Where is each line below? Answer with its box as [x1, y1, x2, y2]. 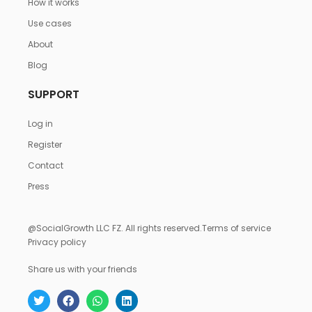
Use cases [28, 17, 72, 29]
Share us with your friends [28, 263, 137, 275]
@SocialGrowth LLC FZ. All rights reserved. [28, 221, 202, 234]
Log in [28, 117, 53, 130]
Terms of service [202, 221, 271, 234]
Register [28, 138, 62, 150]
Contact [28, 159, 63, 171]
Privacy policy [28, 235, 86, 248]
